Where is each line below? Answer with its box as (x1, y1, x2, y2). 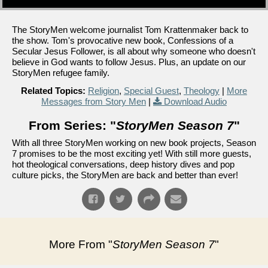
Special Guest (124, 86, 179, 96)
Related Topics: (21, 86, 86, 96)
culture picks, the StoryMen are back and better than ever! (12, 170, 238, 180)
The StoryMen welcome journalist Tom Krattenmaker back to (12, 25, 248, 35)
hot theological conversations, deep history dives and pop (12, 159, 234, 169)
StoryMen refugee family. (12, 68, 109, 78)
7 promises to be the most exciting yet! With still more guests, (12, 148, 251, 159)
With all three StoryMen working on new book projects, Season (12, 138, 256, 148)
